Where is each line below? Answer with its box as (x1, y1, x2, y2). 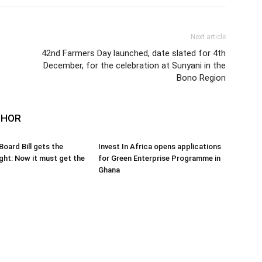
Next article (191, 33, 226, 41)
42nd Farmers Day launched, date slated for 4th (42, 48, 226, 58)
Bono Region (177, 73, 226, 83)
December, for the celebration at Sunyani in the (43, 60, 226, 71)
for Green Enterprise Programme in (98, 154, 220, 163)
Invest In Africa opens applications (98, 142, 221, 151)
